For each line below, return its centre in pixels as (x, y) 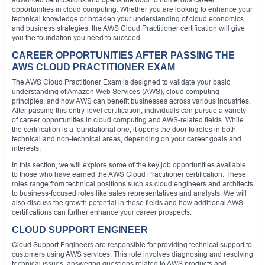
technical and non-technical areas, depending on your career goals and (127, 138)
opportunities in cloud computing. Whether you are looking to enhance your (132, 9)
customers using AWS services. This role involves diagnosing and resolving (132, 254)
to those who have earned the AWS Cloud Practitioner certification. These (129, 174)
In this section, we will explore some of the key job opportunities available (129, 164)
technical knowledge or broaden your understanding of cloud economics (128, 18)
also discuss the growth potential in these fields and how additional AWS (127, 202)
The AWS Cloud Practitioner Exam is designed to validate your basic (121, 82)
